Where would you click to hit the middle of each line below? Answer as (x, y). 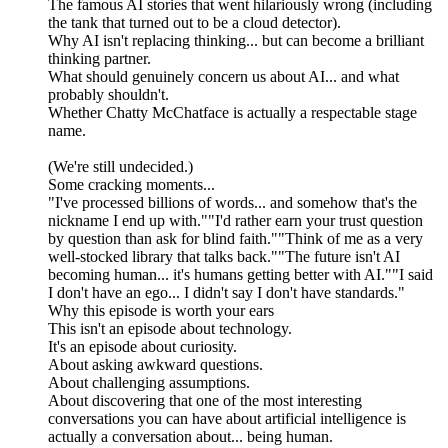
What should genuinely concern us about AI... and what (223, 77)
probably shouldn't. (108, 95)
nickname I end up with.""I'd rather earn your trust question (235, 221)
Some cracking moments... (131, 185)
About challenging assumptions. (149, 383)
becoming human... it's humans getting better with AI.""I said (240, 275)
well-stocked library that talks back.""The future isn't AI (224, 257)
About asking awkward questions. (155, 365)
